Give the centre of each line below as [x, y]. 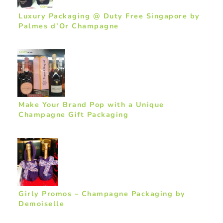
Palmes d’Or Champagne [69, 26]
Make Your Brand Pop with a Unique [91, 105]
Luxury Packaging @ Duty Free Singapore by [109, 16]
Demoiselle [41, 203]
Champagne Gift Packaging [73, 115]
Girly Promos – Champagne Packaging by [102, 193]
